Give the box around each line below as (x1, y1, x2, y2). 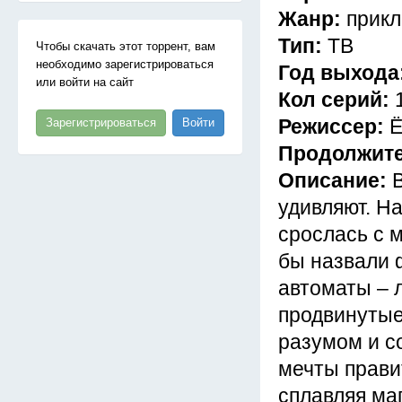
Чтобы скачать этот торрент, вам (36, 39, 215, 53)
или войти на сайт (36, 75, 134, 89)
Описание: (278, 169, 392, 192)
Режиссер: (278, 115, 389, 138)
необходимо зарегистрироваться (36, 57, 214, 71)
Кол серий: (278, 88, 395, 111)
